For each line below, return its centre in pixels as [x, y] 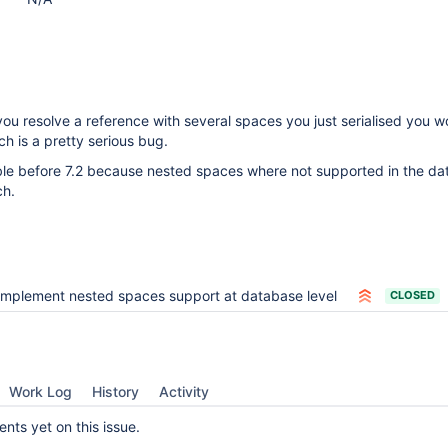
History [115, 391]
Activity [184, 391]
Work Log [40, 391]
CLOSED [412, 295]
